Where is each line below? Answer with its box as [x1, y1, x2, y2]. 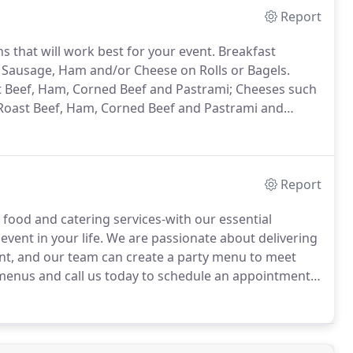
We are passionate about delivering [103, 229, 318, 247]
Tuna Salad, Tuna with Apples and [58, 118, 260, 136]
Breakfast [215, 43, 276, 60]
